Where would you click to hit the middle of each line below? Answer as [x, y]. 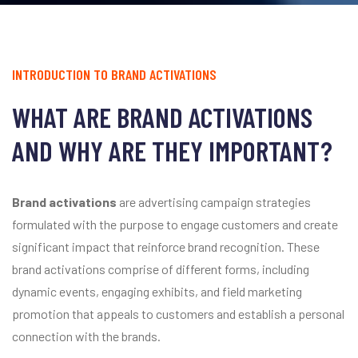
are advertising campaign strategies [214, 202]
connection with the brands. [86, 336]
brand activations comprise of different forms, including [161, 269]
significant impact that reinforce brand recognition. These [166, 247]
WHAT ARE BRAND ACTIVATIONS [162, 117]
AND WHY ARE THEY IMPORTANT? [172, 151]
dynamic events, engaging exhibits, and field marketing [157, 292]
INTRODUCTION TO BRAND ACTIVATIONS [114, 75]
